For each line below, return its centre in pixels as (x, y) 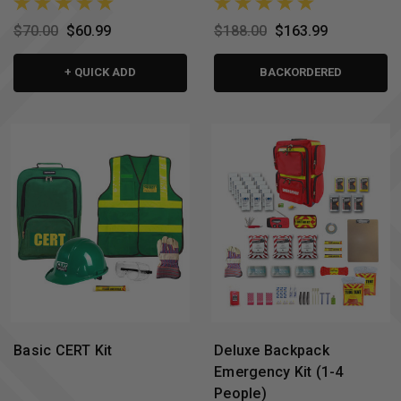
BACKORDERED (301, 73)
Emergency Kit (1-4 (279, 371)
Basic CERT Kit (63, 350)
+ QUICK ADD (100, 73)
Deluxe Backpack (272, 350)
